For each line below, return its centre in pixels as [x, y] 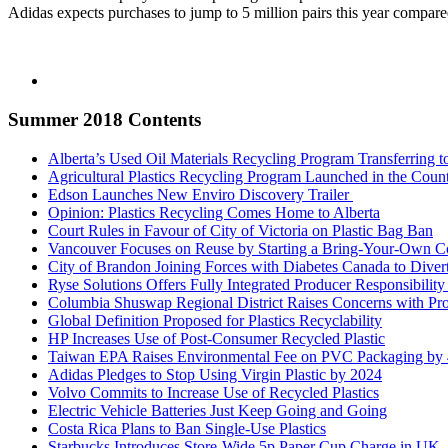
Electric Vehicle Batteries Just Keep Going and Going [217, 410]
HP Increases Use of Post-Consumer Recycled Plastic [216, 338]
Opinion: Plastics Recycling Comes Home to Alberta [214, 212]
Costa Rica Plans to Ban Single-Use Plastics [187, 428]
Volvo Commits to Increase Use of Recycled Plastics [213, 392]
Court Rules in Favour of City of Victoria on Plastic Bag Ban [240, 230]
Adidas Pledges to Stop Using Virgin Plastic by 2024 [215, 374]
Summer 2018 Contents [104, 119]
